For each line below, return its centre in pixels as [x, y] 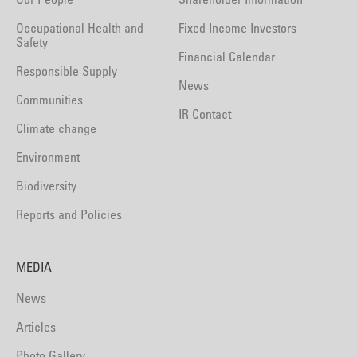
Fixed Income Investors [237, 28]
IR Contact [205, 114]
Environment [48, 157]
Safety [32, 42]
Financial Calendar [227, 57]
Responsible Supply [67, 71]
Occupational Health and [80, 28]
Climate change [56, 128]
